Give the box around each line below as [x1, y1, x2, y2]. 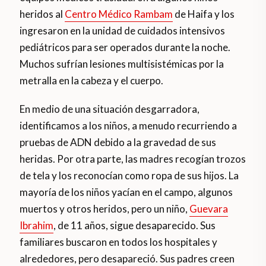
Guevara [189, 202, 229, 216]
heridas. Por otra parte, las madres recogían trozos [20, 153, 246, 166]
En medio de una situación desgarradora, [20, 103, 200, 116]
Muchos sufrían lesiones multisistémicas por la [20, 58, 224, 71]
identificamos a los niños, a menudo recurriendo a [20, 119, 237, 132]
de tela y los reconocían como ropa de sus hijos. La [20, 169, 239, 182]
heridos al [20, 8, 65, 21]
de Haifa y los [173, 8, 235, 21]
